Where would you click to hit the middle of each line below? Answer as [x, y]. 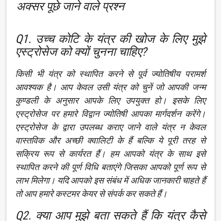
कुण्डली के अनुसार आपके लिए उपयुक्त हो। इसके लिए [110, 100]
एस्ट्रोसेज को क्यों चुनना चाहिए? [81, 52]
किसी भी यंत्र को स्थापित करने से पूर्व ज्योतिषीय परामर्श [110, 74]
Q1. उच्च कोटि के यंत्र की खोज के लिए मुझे [110, 39]
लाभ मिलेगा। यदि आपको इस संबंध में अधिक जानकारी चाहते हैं [110, 180]
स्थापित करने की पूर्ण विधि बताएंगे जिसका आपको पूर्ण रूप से [110, 167]
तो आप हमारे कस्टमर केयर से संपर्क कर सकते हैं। [92, 194]
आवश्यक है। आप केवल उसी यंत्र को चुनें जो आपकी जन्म [110, 87]
